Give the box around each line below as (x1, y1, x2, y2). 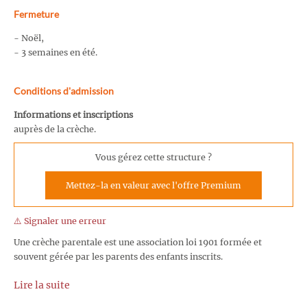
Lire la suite (14, 278, 70, 291)
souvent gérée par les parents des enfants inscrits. (14, 251, 223, 262)
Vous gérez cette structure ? (95, 152, 212, 163)
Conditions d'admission (14, 84, 114, 97)
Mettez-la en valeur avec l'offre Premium (66, 180, 241, 191)
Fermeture (14, 8, 59, 20)
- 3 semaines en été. (14, 47, 97, 58)
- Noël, (14, 32, 44, 43)
